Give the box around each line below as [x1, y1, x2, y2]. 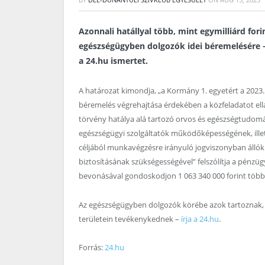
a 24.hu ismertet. [79, 55, 150, 67]
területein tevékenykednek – [79, 213, 181, 224]
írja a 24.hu [181, 213, 219, 224]
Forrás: [79, 241, 105, 253]
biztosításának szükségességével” [79, 156, 198, 167]
